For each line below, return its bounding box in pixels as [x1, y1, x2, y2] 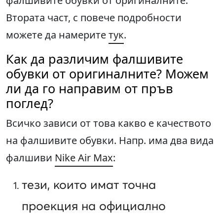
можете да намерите [6, 28, 109, 42]
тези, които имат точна [22, 177, 156, 192]
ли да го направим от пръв [6, 80, 173, 97]
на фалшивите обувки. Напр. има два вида [6, 134, 214, 147]
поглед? [6, 95, 53, 112]
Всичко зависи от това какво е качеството [6, 116, 211, 130]
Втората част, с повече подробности [6, 11, 182, 25]
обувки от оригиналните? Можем [6, 65, 209, 82]
